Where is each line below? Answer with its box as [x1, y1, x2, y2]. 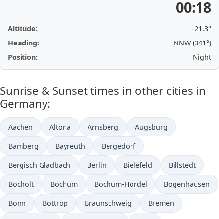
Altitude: [8, 24, 38, 33]
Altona [49, 122, 71, 131]
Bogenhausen [164, 179, 210, 189]
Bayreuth [55, 141, 85, 151]
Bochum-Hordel [94, 179, 147, 189]
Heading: [8, 38, 39, 47]
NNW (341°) [174, 38, 211, 47]
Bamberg [8, 141, 39, 151]
